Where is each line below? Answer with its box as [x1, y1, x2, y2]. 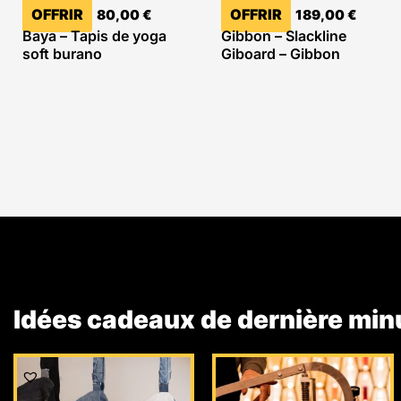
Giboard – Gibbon [221, 45, 341, 64]
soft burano [22, 45, 102, 64]
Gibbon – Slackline [221, 27, 347, 46]
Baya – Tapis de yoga [22, 27, 166, 46]
